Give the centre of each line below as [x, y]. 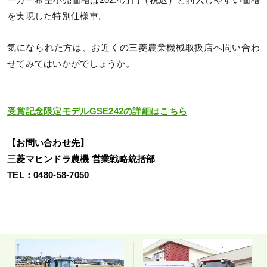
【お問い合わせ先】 [48, 143]
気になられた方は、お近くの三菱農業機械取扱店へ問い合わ [133, 47]
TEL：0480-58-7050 [48, 175]
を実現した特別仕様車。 [58, 16]
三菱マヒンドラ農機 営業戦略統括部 [86, 159]
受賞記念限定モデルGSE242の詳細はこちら [97, 111]
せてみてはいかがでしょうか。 [71, 63]
